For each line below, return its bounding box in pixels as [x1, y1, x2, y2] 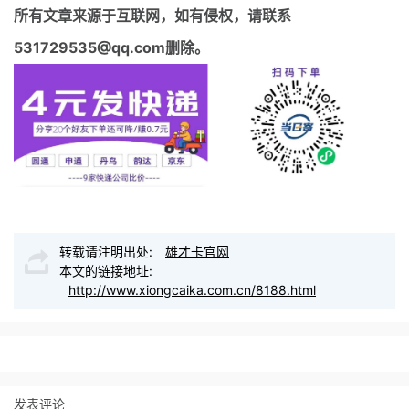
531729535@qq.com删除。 [14, 37, 209, 57]
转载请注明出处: [59, 244, 156, 260]
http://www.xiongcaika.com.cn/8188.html [68, 282, 316, 299]
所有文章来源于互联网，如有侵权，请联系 [14, 5, 291, 25]
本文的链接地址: [59, 263, 152, 279]
